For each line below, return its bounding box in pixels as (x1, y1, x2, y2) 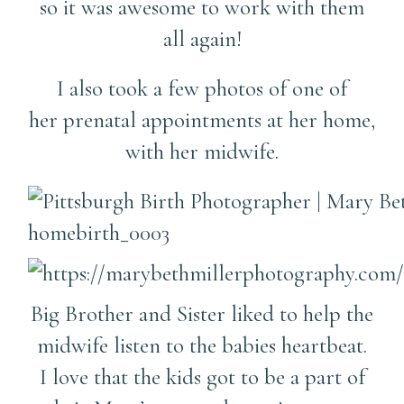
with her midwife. (125, 137, 279, 165)
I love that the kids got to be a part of (39, 363, 365, 390)
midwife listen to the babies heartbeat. (37, 331, 367, 359)
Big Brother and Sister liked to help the (31, 299, 373, 327)
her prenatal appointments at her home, (29, 106, 375, 133)
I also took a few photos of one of (57, 74, 347, 102)
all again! (162, 24, 242, 52)
